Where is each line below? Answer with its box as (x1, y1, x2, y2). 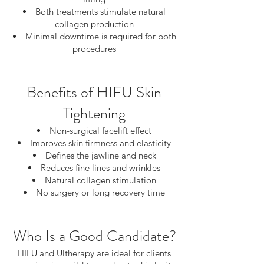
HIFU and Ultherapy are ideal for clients (18, 247, 171, 259)
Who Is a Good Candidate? (12, 225, 176, 247)
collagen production (55, 18, 134, 29)
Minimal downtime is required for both (25, 31, 176, 42)
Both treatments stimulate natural (35, 6, 166, 17)
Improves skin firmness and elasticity (30, 137, 171, 148)
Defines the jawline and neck (45, 150, 156, 161)
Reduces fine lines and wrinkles (41, 162, 160, 173)
